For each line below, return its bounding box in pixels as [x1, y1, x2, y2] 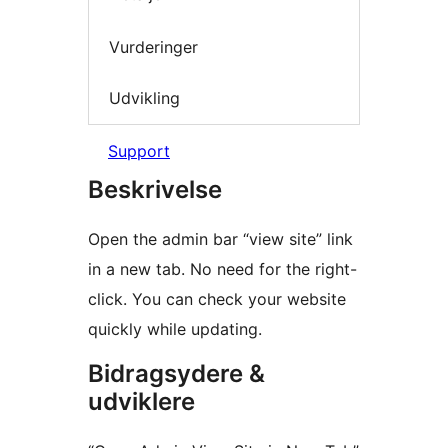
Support [108, 140, 170, 161]
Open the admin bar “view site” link [88, 228, 353, 249]
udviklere [88, 386, 195, 416]
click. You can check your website [88, 288, 346, 309]
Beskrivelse [88, 174, 222, 204]
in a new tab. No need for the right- [88, 258, 357, 279]
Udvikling [109, 88, 180, 109]
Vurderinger [109, 36, 198, 57]
